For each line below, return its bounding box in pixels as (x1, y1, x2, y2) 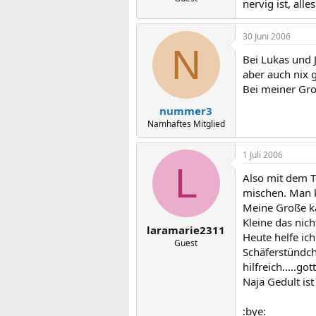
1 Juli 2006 (243, 149, 283, 161)
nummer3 (159, 104, 212, 118)
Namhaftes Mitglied (147, 118, 225, 130)
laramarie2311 (147, 222, 225, 237)
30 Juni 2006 (243, 30, 291, 42)
